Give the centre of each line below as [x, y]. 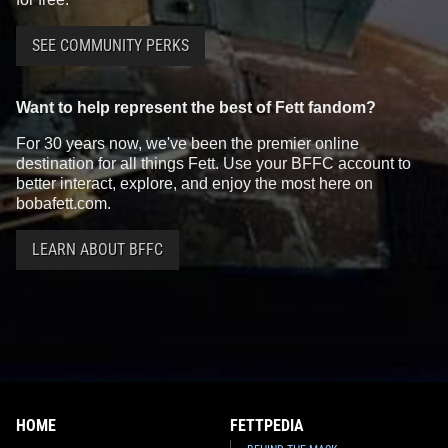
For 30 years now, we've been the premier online [187, 143]
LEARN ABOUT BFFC [97, 249]
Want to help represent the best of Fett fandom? [196, 107]
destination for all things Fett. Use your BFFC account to [213, 163]
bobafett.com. [63, 203]
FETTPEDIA [267, 425]
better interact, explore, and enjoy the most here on [194, 183]
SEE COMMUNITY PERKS [110, 45]
